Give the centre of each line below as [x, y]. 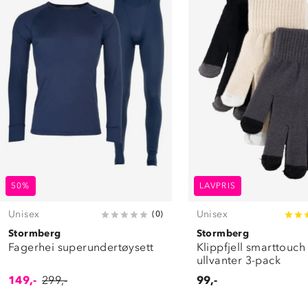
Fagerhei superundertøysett [81, 247]
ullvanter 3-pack [238, 261]
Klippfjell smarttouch [251, 247]
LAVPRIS [217, 186]
